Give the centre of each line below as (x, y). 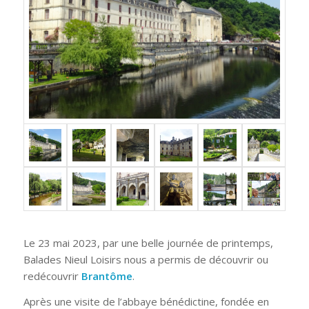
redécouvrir (52, 276)
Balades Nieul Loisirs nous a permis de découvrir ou (146, 260)
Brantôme (107, 276)
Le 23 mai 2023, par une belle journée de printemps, (148, 243)
